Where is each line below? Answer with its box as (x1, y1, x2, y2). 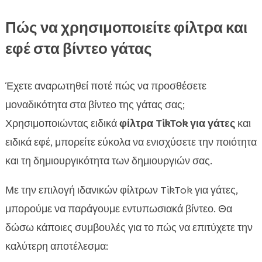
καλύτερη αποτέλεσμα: (5, 239, 108, 254)
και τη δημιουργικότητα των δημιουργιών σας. (5, 154, 212, 168)
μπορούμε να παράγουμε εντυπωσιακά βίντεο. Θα (5, 202, 232, 216)
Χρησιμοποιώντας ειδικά (5, 116, 119, 131)
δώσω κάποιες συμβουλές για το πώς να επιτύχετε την (5, 220, 253, 235)
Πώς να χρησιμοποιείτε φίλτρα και (5, 18, 247, 38)
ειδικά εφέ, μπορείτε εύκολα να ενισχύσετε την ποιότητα (5, 135, 257, 150)
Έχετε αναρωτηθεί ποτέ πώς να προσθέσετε (5, 79, 206, 94)
